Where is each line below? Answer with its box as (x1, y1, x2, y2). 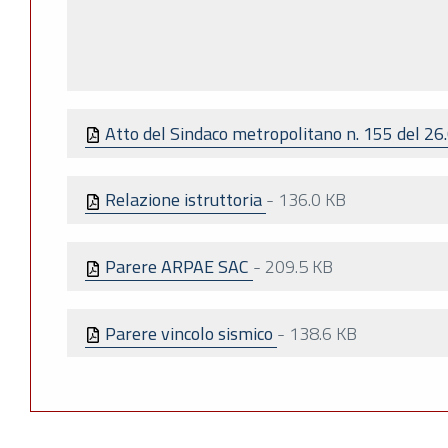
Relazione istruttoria (101, 186, 266, 214)
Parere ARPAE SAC (101, 253, 253, 281)
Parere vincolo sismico (101, 319, 277, 347)
